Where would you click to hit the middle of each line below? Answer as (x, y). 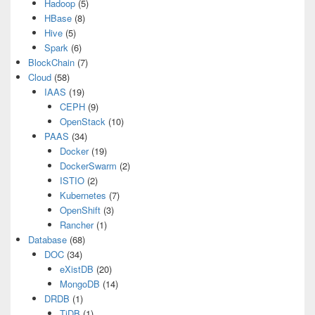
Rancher (77, 225)
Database (47, 239)
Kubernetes (83, 195)
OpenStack (83, 121)
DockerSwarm (88, 166)
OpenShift (80, 210)
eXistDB (77, 269)
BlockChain (51, 62)
